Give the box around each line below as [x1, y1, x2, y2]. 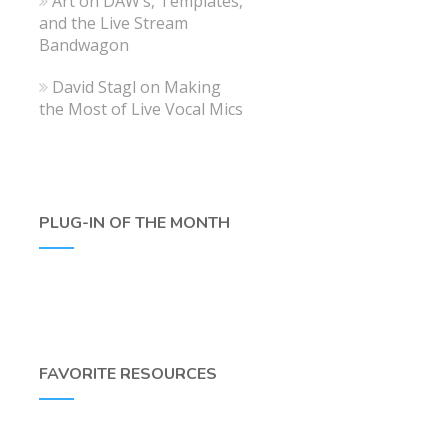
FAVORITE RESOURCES [38, 362, 217, 385]
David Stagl [51, 75, 136, 98]
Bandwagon [38, 33, 129, 56]
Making [163, 75, 221, 98]
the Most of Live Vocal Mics [38, 97, 243, 120]
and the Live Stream [38, 11, 188, 34]
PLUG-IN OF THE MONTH [38, 211, 230, 234]
